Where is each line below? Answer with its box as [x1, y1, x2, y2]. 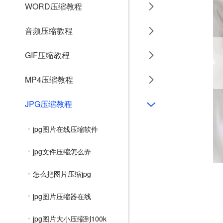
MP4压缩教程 [25, 74, 73, 85]
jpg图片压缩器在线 [33, 191, 91, 201]
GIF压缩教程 [25, 49, 70, 61]
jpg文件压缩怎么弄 [33, 146, 91, 156]
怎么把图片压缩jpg [33, 169, 91, 179]
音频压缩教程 [25, 25, 73, 36]
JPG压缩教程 [25, 98, 72, 110]
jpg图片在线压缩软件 [33, 124, 98, 134]
